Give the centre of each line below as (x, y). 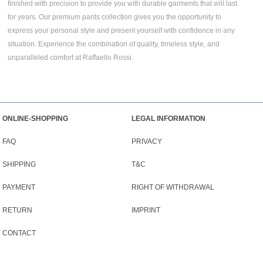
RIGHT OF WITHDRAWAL (173, 187)
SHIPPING (19, 164)
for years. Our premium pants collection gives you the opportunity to (115, 17)
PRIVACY (147, 141)
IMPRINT (146, 210)
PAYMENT (19, 187)
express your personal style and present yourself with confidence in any (122, 30)
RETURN (17, 210)
